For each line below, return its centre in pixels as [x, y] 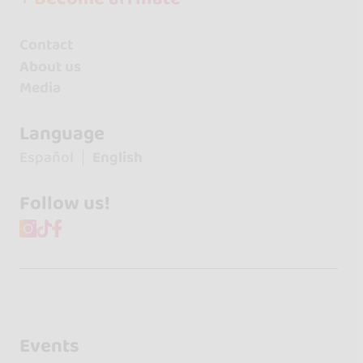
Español [46, 158]
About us [50, 66]
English [117, 158]
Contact [46, 45]
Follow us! [64, 204]
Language [62, 134]
